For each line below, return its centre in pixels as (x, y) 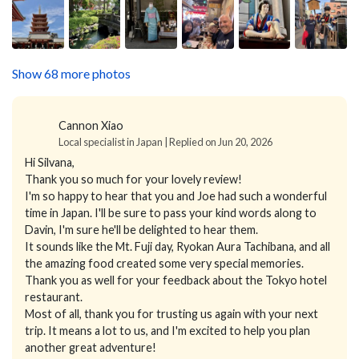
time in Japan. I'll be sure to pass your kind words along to (171, 212)
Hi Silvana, (50, 162)
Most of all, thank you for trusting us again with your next (171, 313)
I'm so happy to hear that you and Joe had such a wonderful (176, 196)
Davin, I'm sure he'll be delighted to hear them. (141, 229)
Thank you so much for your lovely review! (133, 179)
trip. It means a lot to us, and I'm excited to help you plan (167, 330)
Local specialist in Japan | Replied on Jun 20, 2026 (165, 141)
